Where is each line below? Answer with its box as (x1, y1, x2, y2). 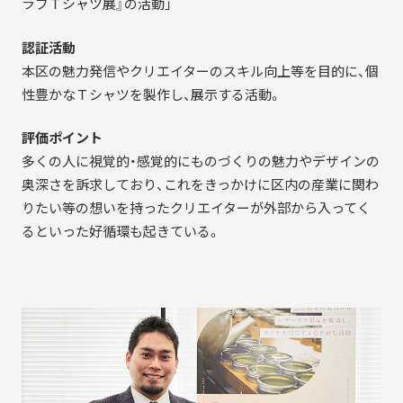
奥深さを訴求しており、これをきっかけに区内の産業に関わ (21, 175, 379, 195)
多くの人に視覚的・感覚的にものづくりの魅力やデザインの (21, 151, 380, 172)
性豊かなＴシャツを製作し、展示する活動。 (21, 84, 282, 104)
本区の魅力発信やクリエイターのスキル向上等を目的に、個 (21, 60, 379, 81)
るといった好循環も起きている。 (21, 221, 220, 242)
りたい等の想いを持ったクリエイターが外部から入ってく (21, 198, 371, 219)
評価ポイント (21, 128, 103, 148)
